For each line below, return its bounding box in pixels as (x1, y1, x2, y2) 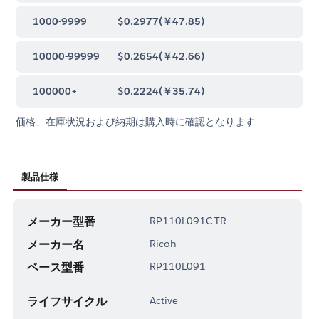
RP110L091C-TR (149, 214, 226, 227)
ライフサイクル (26, 293, 107, 309)
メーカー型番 (26, 214, 95, 229)
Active (149, 293, 178, 307)
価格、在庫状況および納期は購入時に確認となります (16, 115, 256, 128)
